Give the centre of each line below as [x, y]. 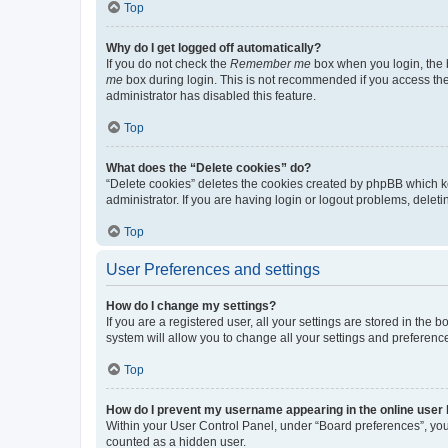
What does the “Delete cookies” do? [208, 167]
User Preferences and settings [213, 269]
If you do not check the [168, 63]
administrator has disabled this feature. [211, 95]
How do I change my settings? [191, 305]
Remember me [270, 63]
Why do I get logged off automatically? [213, 47]
